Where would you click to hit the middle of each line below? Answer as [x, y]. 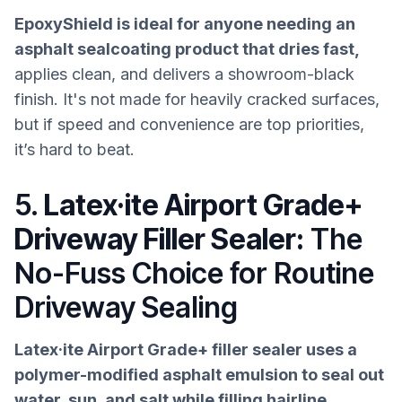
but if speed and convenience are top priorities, [189, 125]
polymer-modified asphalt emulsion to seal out [199, 375]
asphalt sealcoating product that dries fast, [187, 49]
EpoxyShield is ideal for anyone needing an [185, 24]
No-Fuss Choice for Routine [194, 273]
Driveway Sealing [126, 307]
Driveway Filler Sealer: [159, 239]
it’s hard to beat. [74, 150]
